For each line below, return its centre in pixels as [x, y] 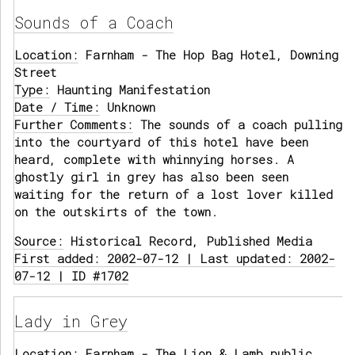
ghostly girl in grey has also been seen [151, 177]
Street [36, 73]
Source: [39, 241]
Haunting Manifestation [130, 90]
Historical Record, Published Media [188, 241]
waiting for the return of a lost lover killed [174, 195]
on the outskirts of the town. [116, 212]
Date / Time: [57, 107]
